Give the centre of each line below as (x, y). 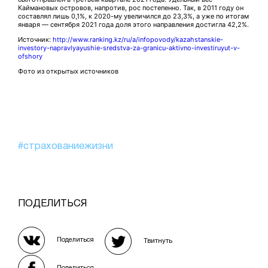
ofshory (30, 57)
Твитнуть (158, 241)
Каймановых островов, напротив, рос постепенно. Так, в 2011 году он (131, 8)
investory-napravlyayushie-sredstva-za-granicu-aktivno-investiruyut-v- (129, 48)
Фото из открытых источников (68, 71)
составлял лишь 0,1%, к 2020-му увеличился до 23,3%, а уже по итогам (133, 16)
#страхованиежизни (66, 147)
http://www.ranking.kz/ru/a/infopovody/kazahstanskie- (138, 40)
